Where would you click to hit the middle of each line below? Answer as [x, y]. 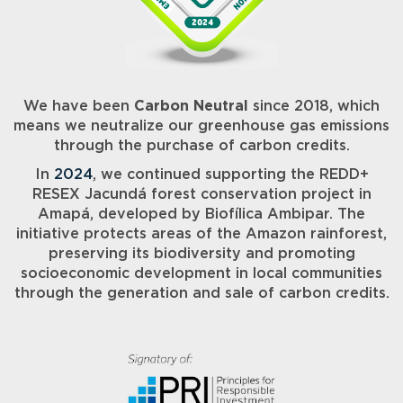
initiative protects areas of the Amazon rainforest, [201, 234]
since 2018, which [314, 107]
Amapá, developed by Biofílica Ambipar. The [201, 215]
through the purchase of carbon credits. [201, 146]
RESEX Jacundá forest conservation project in [201, 195]
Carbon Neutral [191, 107]
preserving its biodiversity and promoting [201, 254]
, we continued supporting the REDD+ [230, 175]
